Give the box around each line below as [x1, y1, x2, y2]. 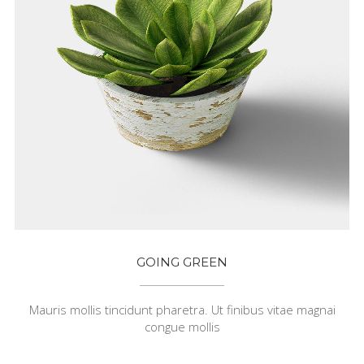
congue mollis [144, 318, 220, 335]
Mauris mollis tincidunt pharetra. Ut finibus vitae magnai [28, 301, 336, 318]
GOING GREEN [136, 253, 227, 270]
